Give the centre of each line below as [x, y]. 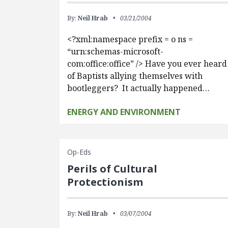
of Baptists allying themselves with [135, 76]
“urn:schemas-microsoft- [116, 51]
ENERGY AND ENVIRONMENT [124, 112]
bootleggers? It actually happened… [139, 88]
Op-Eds [79, 152]
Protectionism [105, 182]
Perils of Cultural [112, 169]
